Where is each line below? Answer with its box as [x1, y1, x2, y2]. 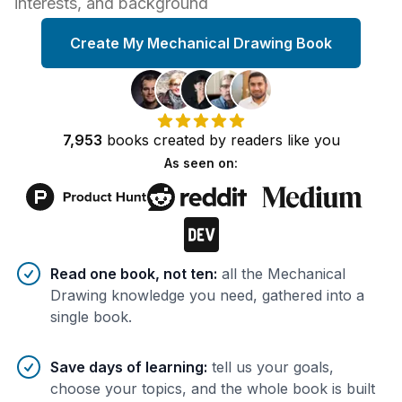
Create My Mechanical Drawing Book [70, 33, 332, 52]
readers [230, 130, 283, 149]
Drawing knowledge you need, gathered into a [50, 286, 364, 305]
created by [148, 130, 231, 149]
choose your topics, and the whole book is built [50, 380, 375, 398]
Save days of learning [50, 358, 204, 377]
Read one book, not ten [50, 265, 214, 284]
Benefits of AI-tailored [13, 262, 168, 281]
